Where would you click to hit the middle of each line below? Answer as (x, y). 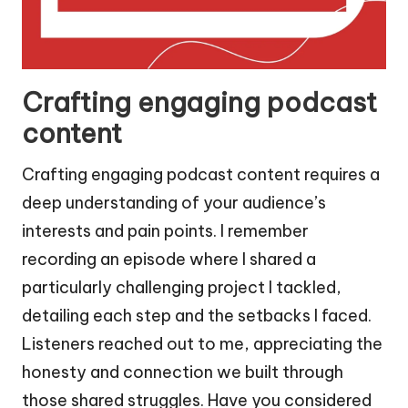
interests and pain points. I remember (165, 231)
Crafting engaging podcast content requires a (201, 175)
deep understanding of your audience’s (174, 203)
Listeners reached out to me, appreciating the (202, 344)
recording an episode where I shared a (169, 260)
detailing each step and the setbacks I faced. (197, 316)
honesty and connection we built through (183, 372)
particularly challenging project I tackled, (182, 288)
